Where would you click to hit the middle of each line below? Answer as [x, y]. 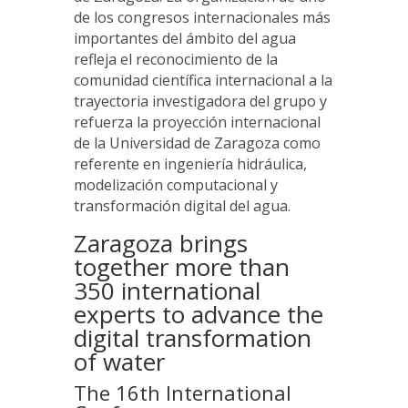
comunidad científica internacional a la [203, 81]
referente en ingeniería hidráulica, [190, 164]
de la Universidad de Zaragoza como [197, 143]
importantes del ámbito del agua [184, 39]
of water [119, 362]
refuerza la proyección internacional [197, 122]
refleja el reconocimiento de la [175, 60]
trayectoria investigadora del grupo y [200, 102]
